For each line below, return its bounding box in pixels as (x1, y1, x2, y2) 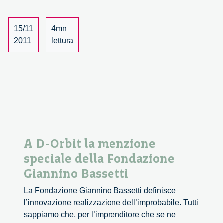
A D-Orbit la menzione (24, 136, 156, 151)
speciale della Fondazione (24, 151, 175, 166)
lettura (51, 36, 73, 45)
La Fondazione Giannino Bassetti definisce (24, 186, 176, 195)
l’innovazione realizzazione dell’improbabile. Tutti (24, 198, 198, 207)
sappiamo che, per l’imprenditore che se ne (24, 210, 176, 219)
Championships (63, 11, 118, 20)
